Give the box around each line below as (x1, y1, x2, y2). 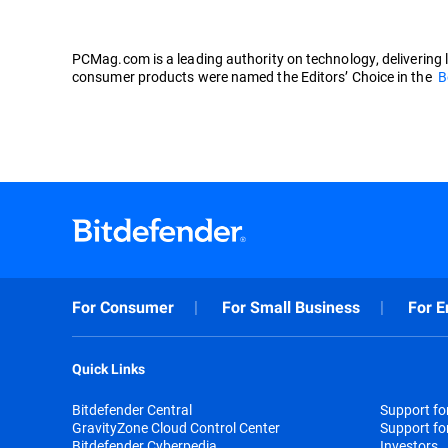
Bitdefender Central (72, 399, 192, 419)
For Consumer (72, 297, 174, 317)
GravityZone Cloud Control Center (72, 417, 280, 437)
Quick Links (72, 360, 145, 377)
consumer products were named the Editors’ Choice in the (72, 66, 438, 86)
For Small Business (222, 297, 360, 317)
